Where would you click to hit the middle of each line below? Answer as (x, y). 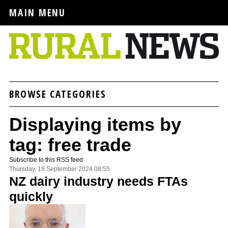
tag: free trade (70, 145)
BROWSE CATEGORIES (58, 94)
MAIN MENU (38, 12)
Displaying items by (95, 124)
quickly (31, 196)
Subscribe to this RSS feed (46, 160)
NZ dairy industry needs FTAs (98, 181)
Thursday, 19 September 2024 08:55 (60, 169)
